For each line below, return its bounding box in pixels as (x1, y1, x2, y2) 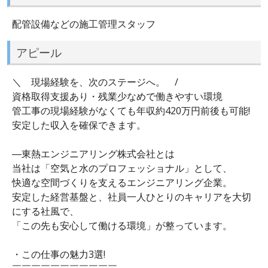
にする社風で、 (12, 205, 79, 218)
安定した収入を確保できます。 (12, 118, 146, 132)
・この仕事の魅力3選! (12, 248, 105, 261)
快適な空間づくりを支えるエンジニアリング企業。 (12, 176, 232, 190)
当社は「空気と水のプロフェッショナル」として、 (12, 162, 232, 175)
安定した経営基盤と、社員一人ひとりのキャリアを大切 (12, 190, 251, 204)
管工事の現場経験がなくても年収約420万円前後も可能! (12, 104, 250, 118)
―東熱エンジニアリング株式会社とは (12, 147, 175, 161)
